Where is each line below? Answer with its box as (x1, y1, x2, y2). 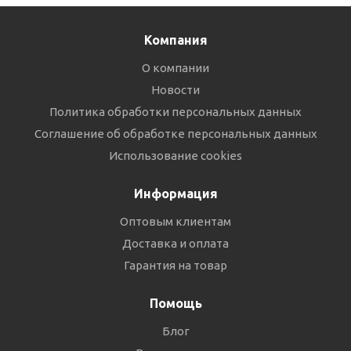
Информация (133, 186, 218, 201)
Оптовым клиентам (120, 215, 231, 228)
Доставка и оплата (122, 237, 229, 250)
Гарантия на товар (124, 259, 227, 272)
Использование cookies (109, 149, 242, 162)
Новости (151, 83, 200, 96)
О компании (142, 61, 209, 74)
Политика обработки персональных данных (49, 105, 302, 118)
